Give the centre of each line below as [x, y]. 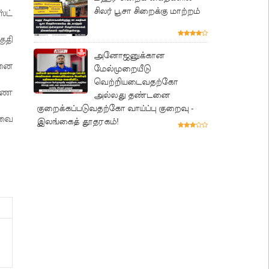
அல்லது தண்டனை [132, 95]
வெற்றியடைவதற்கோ [136, 81]
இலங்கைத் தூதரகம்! [78, 121]
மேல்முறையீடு [122, 68]
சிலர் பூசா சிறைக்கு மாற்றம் [147, 11]
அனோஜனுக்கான [129, 55]
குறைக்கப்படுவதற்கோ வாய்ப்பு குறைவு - [115, 108]
